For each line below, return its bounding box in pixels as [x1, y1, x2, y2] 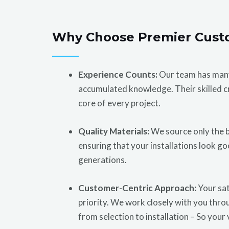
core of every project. [78, 97, 161, 108]
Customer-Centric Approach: [78, 182, 196, 194]
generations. [78, 154, 127, 165]
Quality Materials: [78, 125, 149, 136]
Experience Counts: [78, 68, 157, 80]
